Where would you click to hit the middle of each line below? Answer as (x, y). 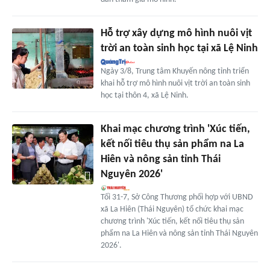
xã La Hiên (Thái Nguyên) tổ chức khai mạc (172, 209)
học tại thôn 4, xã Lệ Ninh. (144, 95)
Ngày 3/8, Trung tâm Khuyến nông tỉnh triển (174, 71)
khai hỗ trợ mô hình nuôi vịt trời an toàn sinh (175, 83)
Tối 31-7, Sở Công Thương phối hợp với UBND (177, 197)
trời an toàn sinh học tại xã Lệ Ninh (179, 48)
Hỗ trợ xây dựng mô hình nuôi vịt (176, 33)
